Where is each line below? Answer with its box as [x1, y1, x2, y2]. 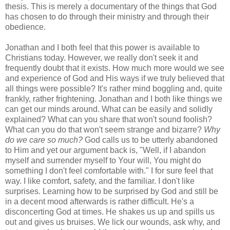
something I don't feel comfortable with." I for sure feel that [5, 166, 213, 175]
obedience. [5, 22, 46, 31]
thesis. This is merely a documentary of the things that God [5, 2, 217, 11]
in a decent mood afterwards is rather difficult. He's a [5, 197, 194, 206]
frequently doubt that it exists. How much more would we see [5, 63, 224, 72]
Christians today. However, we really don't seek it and [5, 53, 198, 62]
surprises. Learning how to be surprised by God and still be [5, 186, 218, 196]
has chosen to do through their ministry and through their [5, 12, 209, 21]
